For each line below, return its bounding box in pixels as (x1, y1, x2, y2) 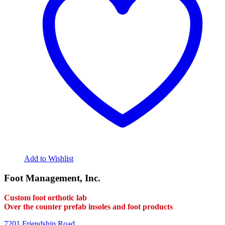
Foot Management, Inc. (4, 172, 100, 183)
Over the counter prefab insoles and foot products (4, 202, 173, 211)
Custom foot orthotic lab (4, 193, 87, 202)
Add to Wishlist (24, 154, 73, 163)
